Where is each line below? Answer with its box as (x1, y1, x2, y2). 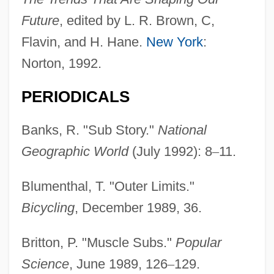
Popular (175, 235, 221, 251)
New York (146, 34, 203, 50)
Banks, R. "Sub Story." (21, 122, 158, 138)
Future (21, 13, 59, 29)
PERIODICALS (21, 88, 130, 106)
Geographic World (21, 144, 128, 160)
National (157, 122, 207, 138)
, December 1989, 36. (74, 200, 202, 216)
